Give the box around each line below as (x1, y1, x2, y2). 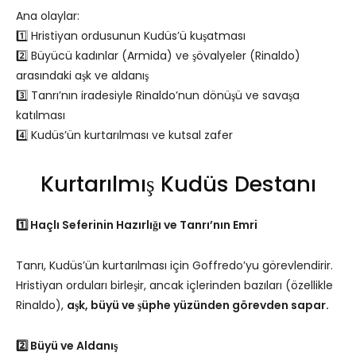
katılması (16, 106, 65, 123)
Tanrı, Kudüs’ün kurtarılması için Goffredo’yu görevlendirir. (16, 257, 333, 273)
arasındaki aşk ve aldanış (16, 67, 149, 83)
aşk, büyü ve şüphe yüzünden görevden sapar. (67, 296, 329, 313)
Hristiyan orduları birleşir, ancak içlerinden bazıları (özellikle (16, 277, 333, 293)
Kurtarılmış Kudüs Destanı (40, 168, 316, 199)
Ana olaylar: (16, 7, 79, 24)
